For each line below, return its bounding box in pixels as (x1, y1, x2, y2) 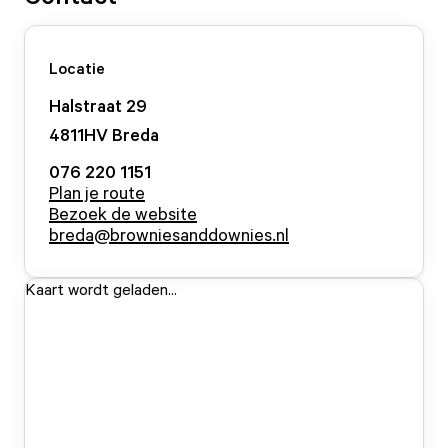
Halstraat (49, 94, 122, 116)
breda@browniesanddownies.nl (49, 223, 289, 245)
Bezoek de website (49, 202, 197, 224)
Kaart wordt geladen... (25, 279, 177, 299)
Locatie (49, 58, 105, 78)
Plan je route (49, 181, 145, 203)
